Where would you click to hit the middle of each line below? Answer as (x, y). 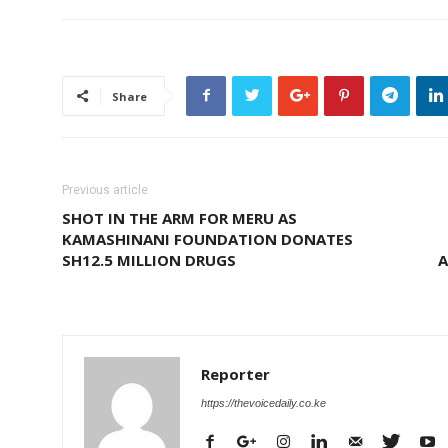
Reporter (235, 373)
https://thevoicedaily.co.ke (263, 402)
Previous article (105, 189)
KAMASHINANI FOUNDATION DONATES (207, 238)
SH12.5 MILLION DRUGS (149, 259)
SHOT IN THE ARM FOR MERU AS (179, 217)
